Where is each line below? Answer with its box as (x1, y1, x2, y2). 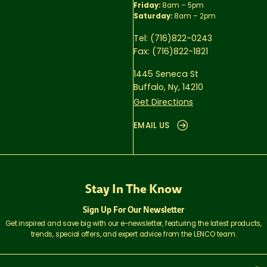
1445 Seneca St (133, 70, 198, 80)
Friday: (133, 2, 160, 10)
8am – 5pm (160, 2, 204, 10)
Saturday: (133, 13, 172, 21)
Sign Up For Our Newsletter (82, 204, 184, 216)
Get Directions (133, 98, 193, 107)
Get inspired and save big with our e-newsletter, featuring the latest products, (5, 221, 262, 228)
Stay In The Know (85, 180, 182, 197)
